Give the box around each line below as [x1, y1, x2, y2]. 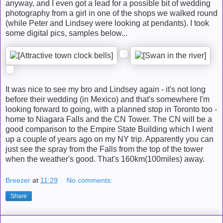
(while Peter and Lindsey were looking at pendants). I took [5, 18, 209, 27]
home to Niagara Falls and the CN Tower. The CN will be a [5, 114, 212, 123]
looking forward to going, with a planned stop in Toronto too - [5, 105, 217, 113]
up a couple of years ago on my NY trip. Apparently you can [5, 134, 214, 143]
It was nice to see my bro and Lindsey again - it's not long [5, 85, 206, 94]
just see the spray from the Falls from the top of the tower [5, 144, 203, 153]
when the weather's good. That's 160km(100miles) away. [5, 154, 205, 163]
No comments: [67, 176, 113, 185]
